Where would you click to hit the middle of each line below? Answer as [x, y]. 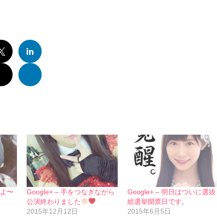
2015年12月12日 [52, 211]
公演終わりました [54, 201]
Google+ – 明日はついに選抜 [172, 192]
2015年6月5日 [149, 211]
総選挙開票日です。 [158, 201]
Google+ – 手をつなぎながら [70, 192]
